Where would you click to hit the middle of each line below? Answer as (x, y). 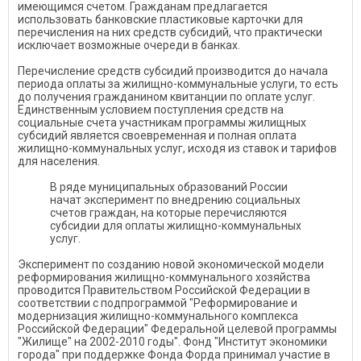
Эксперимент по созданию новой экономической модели (171, 264)
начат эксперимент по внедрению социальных (175, 199)
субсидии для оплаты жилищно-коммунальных (176, 225)
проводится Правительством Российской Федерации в (164, 290)
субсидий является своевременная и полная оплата (157, 135)
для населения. (59, 161)
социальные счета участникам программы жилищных (162, 122)
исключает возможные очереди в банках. (129, 45)
